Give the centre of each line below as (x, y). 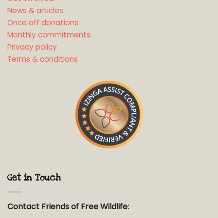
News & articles (35, 11)
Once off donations (43, 23)
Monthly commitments (49, 35)
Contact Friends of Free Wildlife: (68, 206)
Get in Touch (34, 177)
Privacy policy (32, 47)
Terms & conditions (43, 59)
